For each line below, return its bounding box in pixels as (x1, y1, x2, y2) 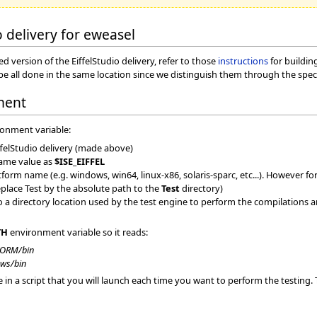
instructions (218, 54, 268, 68)
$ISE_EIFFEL (54, 154, 105, 168)
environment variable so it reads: (8, 225, 148, 238)
